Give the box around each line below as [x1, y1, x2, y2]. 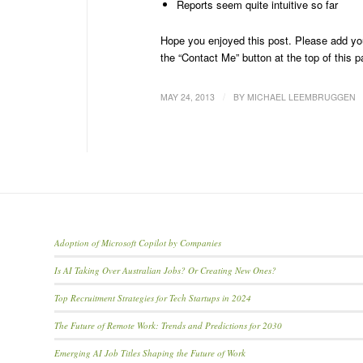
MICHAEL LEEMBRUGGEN [247, 91, 356, 104]
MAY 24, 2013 [160, 91, 215, 104]
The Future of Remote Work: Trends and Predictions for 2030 [54, 319, 282, 332]
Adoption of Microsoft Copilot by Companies [54, 237, 221, 250]
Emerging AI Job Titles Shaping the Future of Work [54, 347, 246, 360]
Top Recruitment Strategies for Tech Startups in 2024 [54, 292, 251, 305]
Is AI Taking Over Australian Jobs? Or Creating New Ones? [54, 264, 276, 277]
